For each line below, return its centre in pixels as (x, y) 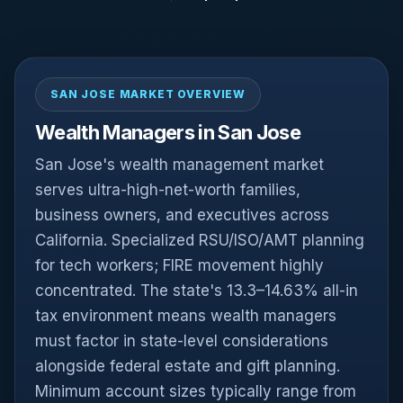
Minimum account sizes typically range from (196, 391)
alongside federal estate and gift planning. (188, 366)
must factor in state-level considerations (182, 341)
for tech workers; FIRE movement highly (179, 265)
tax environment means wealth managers (186, 316)
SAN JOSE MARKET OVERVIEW (148, 94)
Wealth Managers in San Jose (168, 132)
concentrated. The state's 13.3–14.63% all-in (197, 291)
